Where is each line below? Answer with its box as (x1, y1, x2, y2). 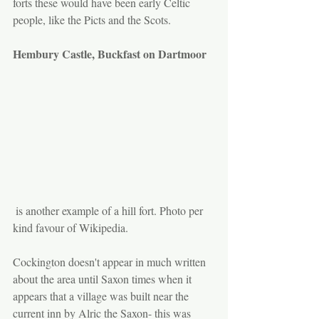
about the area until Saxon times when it (13, 271, 194, 287)
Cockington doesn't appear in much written (13, 254, 209, 270)
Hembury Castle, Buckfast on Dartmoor (13, 46, 206, 62)
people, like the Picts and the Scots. (13, 12, 174, 27)
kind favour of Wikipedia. (13, 220, 128, 236)
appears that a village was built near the (13, 288, 192, 304)
